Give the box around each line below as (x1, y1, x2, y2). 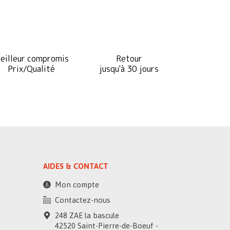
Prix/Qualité (8, 63, 55, 74)
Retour (116, 52, 142, 64)
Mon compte (54, 180, 99, 189)
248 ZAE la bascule (54, 210, 119, 220)
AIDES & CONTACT (43, 161, 108, 170)
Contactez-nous (54, 195, 110, 204)
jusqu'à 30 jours (99, 63, 159, 74)
